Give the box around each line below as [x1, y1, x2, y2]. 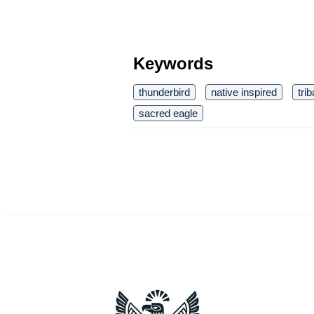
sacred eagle [139, 107, 198, 119]
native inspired [211, 86, 277, 98]
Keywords [133, 54, 213, 73]
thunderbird [139, 86, 190, 98]
